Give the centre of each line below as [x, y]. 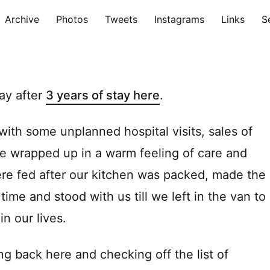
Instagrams [179, 19]
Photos [72, 19]
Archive [22, 19]
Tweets [121, 19]
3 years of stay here [103, 95]
